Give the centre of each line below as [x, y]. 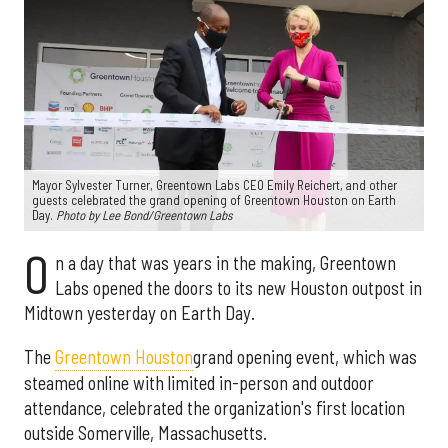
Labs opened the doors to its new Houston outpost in [238, 288]
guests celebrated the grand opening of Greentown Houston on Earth [214, 200]
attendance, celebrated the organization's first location [214, 407]
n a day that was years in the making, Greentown [225, 263]
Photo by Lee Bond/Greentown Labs [144, 215]
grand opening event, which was [305, 356]
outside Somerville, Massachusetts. [145, 432]
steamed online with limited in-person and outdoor [199, 382]
